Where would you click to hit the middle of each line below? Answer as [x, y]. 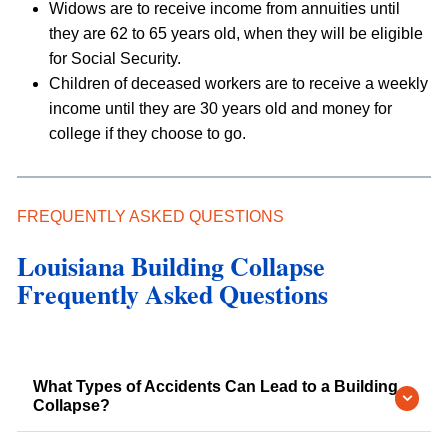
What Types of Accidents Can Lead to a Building [215, 387]
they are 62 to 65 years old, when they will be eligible [235, 34]
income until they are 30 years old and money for [220, 109]
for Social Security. [114, 59]
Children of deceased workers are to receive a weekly [238, 84]
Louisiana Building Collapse [170, 265]
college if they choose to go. [147, 134]
